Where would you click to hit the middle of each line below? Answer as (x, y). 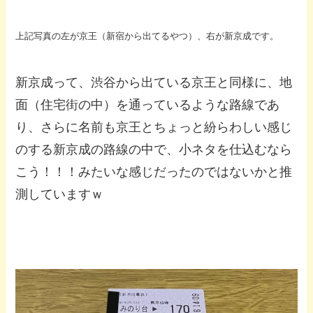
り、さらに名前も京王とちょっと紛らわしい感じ (154, 127)
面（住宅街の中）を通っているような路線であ (148, 104)
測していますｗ (60, 194)
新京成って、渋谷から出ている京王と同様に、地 (154, 82)
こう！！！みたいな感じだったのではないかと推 (154, 172)
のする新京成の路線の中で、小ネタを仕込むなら (154, 149)
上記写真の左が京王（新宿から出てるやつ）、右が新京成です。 (147, 36)
